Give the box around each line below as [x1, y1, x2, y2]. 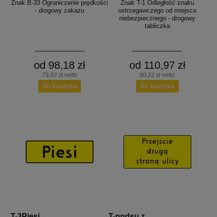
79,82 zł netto [42, 71, 77, 78]
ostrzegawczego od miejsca [118, 6, 197, 14]
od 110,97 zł [129, 59, 186, 71]
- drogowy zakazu [35, 6, 85, 14]
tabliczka [144, 22, 170, 30]
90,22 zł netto [139, 71, 175, 78]
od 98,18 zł [34, 59, 86, 71]
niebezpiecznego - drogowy [119, 14, 196, 22]
